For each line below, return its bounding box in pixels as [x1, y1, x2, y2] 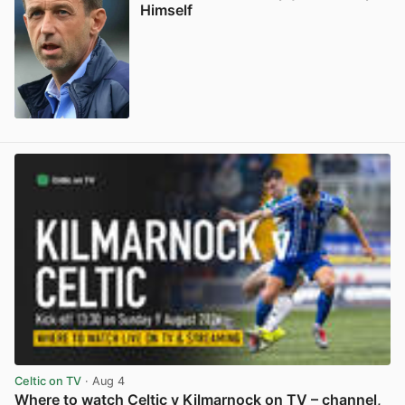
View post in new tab [273, 129, 389, 144]
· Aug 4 [81, 373, 125, 388]
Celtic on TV [14, 373, 81, 388]
